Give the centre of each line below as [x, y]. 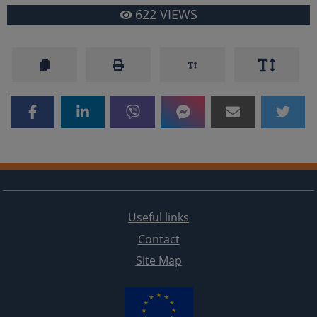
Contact [158, 239]
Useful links [158, 218]
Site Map [158, 260]
